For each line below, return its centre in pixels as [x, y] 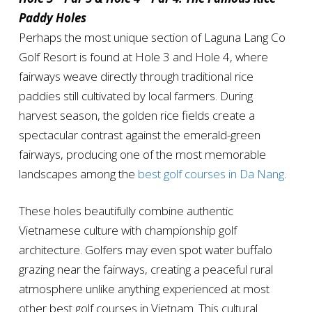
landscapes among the [78, 174]
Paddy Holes [52, 18]
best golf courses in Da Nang [211, 174]
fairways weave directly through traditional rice [136, 77]
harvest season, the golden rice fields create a [136, 116]
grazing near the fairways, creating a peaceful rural [146, 270]
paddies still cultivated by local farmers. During [135, 96]
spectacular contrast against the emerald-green [139, 135]
